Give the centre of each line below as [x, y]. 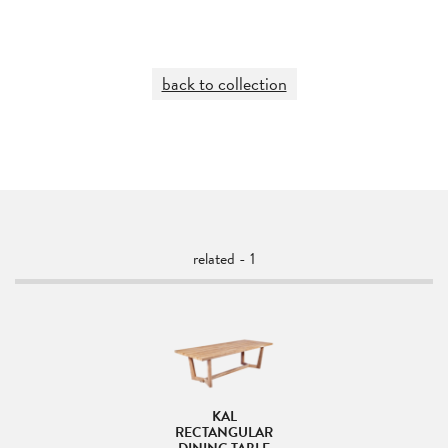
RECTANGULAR [224, 432]
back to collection [224, 83]
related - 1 [224, 259]
